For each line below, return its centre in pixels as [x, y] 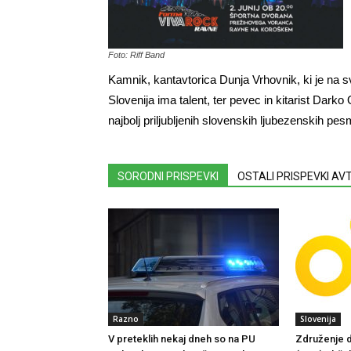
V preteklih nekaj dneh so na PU [182, 339]
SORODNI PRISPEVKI [168, 176]
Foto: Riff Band [136, 55]
